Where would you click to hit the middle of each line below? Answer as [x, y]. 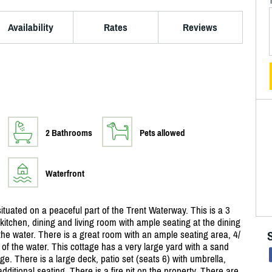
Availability [30, 27]
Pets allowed [162, 133]
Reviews [200, 27]
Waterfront [65, 174]
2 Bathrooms [69, 133]
